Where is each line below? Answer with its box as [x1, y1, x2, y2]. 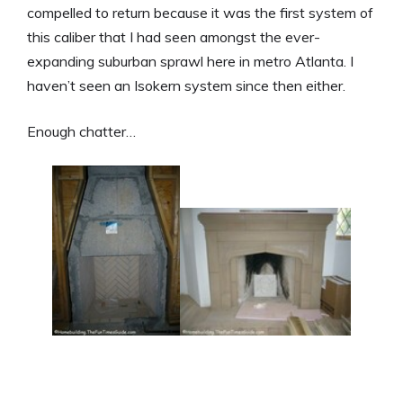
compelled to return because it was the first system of [27, 3, 373, 22]
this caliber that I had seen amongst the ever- [27, 27, 320, 46]
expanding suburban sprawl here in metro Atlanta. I [27, 51, 354, 70]
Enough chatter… [27, 121, 136, 140]
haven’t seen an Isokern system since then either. [27, 76, 345, 94]
